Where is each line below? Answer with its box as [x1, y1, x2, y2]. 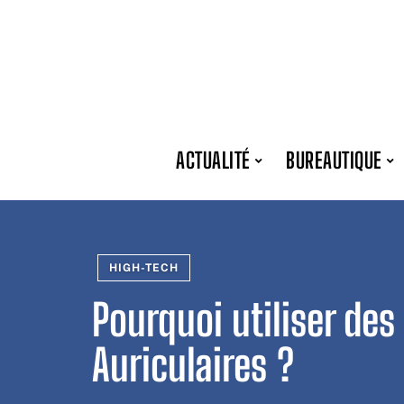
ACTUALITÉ [176, 147, 251, 173]
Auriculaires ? [92, 339, 294, 390]
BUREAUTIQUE [286, 147, 382, 173]
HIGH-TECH [109, 262, 179, 274]
